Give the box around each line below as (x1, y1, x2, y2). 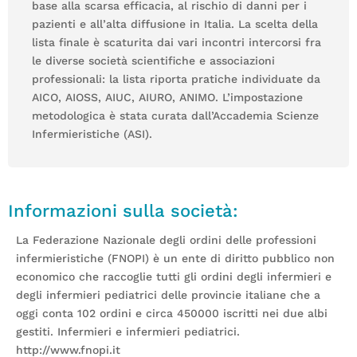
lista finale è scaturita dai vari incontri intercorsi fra (32, 35, 321, 49)
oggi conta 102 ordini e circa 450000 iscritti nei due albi (16, 306, 328, 320)
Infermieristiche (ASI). (32, 127, 152, 140)
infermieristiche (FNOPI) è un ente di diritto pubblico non (16, 251, 335, 265)
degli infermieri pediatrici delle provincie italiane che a (16, 288, 320, 301)
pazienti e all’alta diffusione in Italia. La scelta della (32, 17, 318, 30)
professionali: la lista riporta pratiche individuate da (32, 72, 320, 85)
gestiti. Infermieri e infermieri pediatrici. (16, 324, 240, 338)
